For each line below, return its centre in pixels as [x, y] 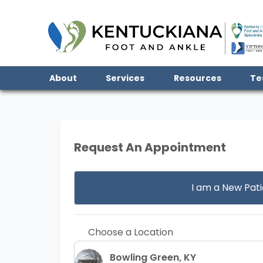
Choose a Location [129, 232]
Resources [199, 78]
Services [127, 78]
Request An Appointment [150, 147]
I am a [206, 188]
